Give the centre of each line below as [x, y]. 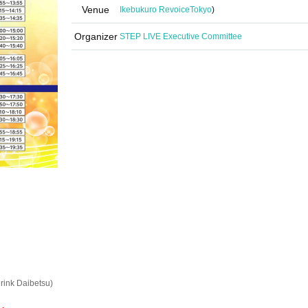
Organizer [96, 36]
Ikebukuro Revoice [155, 10]
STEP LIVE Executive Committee [181, 36]
